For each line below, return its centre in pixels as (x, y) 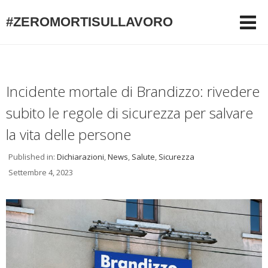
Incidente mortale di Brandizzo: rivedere (133, 91)
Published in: (33, 157)
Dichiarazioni (80, 157)
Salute (143, 157)
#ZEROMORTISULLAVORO (89, 22)
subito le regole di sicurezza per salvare (130, 113)
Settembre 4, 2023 (41, 172)
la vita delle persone (68, 134)
